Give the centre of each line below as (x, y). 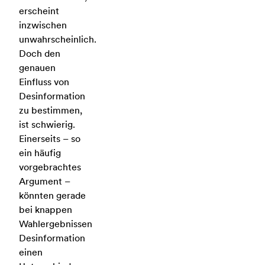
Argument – (45, 181)
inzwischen (43, 25)
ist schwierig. (47, 125)
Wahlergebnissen (56, 224)
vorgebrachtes (50, 167)
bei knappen (46, 210)
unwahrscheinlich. (58, 39)
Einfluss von (44, 82)
